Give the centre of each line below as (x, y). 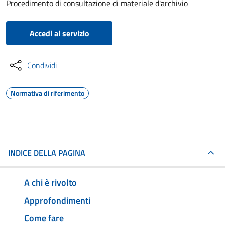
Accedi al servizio (59, 33)
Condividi (42, 65)
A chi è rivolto (50, 182)
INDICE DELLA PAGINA (47, 153)
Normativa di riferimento (47, 93)
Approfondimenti (57, 200)
